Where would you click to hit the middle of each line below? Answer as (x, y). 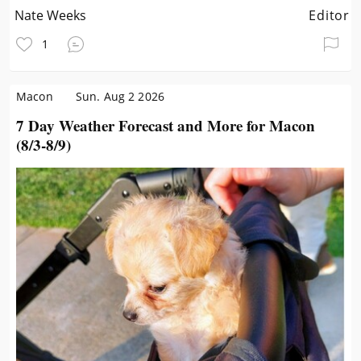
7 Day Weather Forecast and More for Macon (166, 125)
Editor (329, 15)
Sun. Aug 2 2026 (120, 96)
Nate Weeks (51, 15)
